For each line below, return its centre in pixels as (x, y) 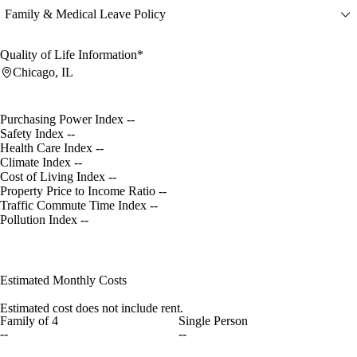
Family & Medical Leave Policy (85, 14)
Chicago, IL (43, 72)
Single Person (213, 320)
